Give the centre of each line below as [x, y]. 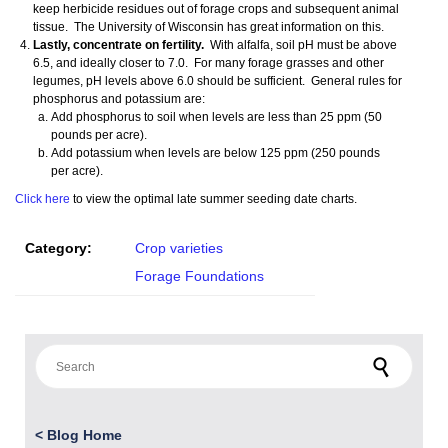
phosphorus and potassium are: [119, 99]
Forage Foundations [199, 276]
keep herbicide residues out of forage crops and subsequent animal [216, 9]
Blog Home [84, 435]
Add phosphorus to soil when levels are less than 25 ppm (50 [216, 117]
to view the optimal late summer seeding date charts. [213, 199]
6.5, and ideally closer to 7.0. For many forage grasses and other [208, 63]
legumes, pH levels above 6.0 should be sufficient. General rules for [217, 81]
